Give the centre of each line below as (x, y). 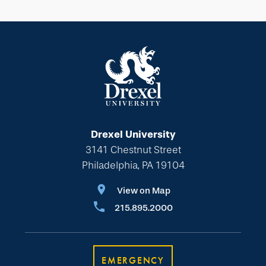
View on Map (143, 191)
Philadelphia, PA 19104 (133, 166)
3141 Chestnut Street (133, 150)
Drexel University (133, 135)
